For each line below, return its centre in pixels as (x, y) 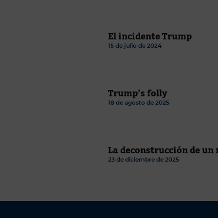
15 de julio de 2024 (135, 45)
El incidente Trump (150, 36)
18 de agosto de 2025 (139, 102)
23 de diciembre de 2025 (144, 159)
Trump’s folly (138, 93)
